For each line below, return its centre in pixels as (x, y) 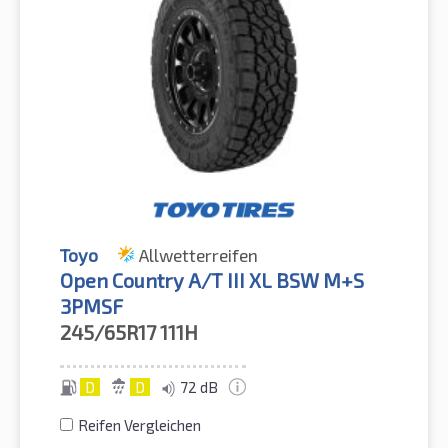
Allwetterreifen (198, 255)
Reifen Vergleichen (139, 425)
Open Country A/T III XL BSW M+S (212, 280)
